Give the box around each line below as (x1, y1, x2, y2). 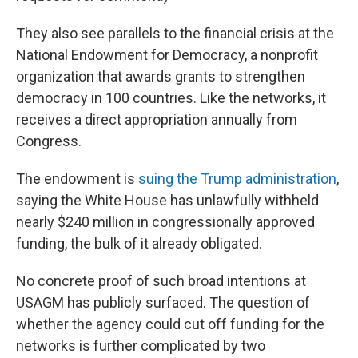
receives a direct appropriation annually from (16, 111, 297, 128)
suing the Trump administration (138, 170, 336, 187)
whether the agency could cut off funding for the (16, 316, 324, 332)
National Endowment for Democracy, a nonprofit (16, 46, 318, 63)
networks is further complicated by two (16, 337, 265, 354)
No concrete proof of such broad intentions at (16, 272, 306, 289)
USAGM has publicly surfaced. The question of (16, 294, 310, 311)
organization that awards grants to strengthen (16, 68, 305, 85)
